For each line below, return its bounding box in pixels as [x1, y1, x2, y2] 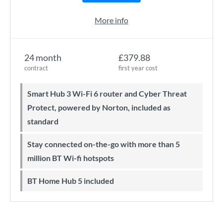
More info [95, 15, 128, 25]
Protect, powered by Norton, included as [27, 103, 170, 112]
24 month [24, 52, 61, 63]
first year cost [118, 64, 158, 72]
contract [24, 64, 48, 72]
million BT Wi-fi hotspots [27, 153, 114, 163]
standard [27, 116, 58, 126]
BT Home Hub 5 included [32, 176, 114, 185]
